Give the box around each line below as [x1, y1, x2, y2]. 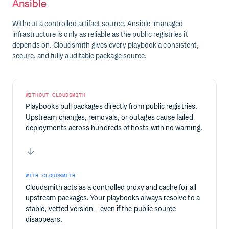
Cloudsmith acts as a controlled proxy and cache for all [25, 183, 196, 192]
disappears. [25, 215, 62, 224]
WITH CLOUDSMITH [25, 172, 76, 179]
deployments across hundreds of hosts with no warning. [25, 124, 202, 133]
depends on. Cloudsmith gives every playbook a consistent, [12, 41, 199, 50]
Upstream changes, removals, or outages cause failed [25, 113, 193, 122]
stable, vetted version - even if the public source [25, 204, 176, 214]
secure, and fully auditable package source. [12, 52, 147, 60]
